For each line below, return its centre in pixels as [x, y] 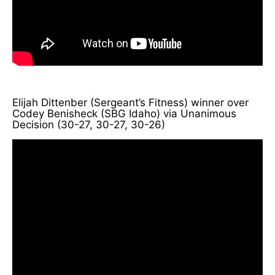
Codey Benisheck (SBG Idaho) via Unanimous [124, 113]
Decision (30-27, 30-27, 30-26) [89, 124]
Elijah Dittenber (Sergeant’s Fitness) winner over [130, 102]
